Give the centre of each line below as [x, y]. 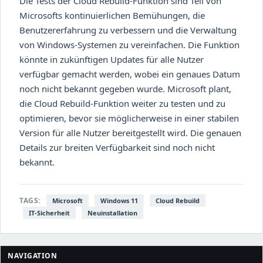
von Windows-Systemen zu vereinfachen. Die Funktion [129, 44]
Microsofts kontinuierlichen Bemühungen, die [112, 15]
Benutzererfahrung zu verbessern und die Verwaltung [128, 30]
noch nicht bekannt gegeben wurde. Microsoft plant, [125, 88]
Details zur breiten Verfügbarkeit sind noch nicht [117, 147]
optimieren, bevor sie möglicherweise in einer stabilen [129, 118]
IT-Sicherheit [49, 213]
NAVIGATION [32, 255]
